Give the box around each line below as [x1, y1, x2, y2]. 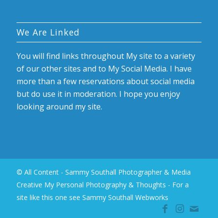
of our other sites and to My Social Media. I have [16, 63, 192, 74]
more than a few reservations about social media [16, 76, 195, 87]
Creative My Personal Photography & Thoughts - [16, 180, 172, 189]
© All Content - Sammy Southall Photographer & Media [16, 167, 191, 177]
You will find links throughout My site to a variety [16, 51, 195, 62]
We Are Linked [16, 26, 80, 38]
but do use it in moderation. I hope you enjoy [16, 89, 180, 100]
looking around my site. [16, 101, 102, 112]
